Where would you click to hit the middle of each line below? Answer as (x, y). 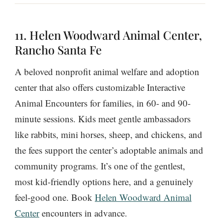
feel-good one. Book (55, 197)
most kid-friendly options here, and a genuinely (104, 182)
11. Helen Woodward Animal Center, (108, 35)
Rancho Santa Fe (58, 50)
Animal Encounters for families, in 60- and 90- (103, 103)
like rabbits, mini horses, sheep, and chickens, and (109, 135)
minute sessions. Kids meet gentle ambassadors (103, 119)
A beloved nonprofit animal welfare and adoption (107, 72)
